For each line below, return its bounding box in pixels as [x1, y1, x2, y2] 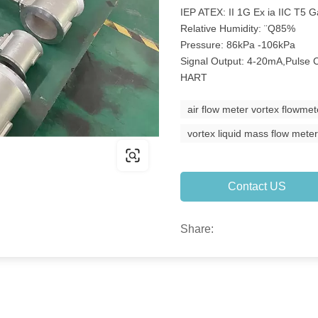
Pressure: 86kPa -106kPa [180, 39, 296, 50]
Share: [180, 223, 214, 235]
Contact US [227, 180, 286, 192]
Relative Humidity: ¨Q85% [180, 23, 296, 34]
